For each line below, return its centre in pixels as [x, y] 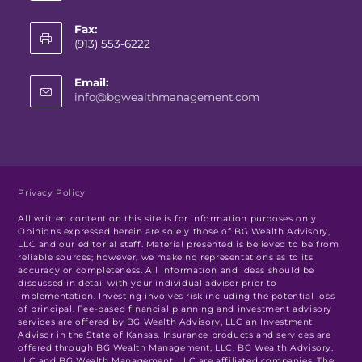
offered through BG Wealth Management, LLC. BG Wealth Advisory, [176, 348]
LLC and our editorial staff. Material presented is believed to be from [179, 244]
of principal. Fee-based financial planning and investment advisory [175, 309]
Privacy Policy [52, 193]
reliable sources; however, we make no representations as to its [166, 257]
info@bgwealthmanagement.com [167, 97]
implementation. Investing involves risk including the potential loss [177, 296]
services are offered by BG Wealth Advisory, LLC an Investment [166, 322]
